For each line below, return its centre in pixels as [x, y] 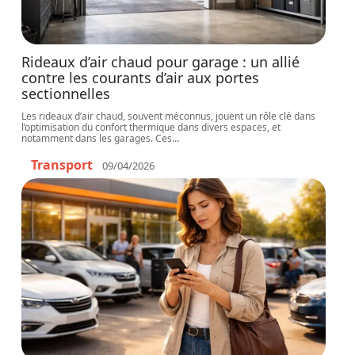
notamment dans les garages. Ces [97, 138]
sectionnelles [66, 94]
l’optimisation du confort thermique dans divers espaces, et [151, 127]
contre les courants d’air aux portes [141, 78]
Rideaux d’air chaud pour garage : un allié [161, 62]
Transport [62, 165]
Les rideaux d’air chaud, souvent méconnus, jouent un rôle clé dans [169, 116]
